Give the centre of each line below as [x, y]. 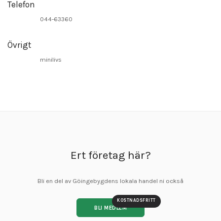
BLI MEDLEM [111, 208]
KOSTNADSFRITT [136, 200]
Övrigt [19, 45]
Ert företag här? [110, 155]
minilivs [51, 59]
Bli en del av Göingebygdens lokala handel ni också [110, 181]
